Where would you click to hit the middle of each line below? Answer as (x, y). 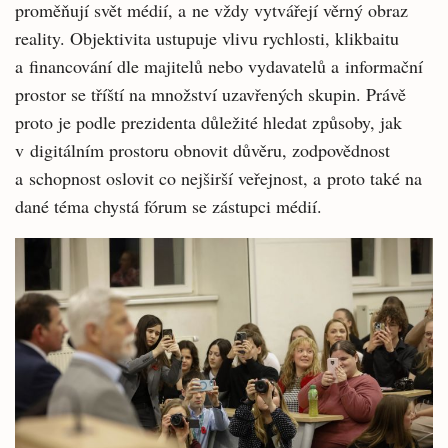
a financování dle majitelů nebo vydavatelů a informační (219, 66)
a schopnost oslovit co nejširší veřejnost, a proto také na (218, 178)
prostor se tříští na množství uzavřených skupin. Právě (210, 94)
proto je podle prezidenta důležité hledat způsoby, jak (208, 122)
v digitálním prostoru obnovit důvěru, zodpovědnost (202, 150)
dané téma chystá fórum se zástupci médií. (168, 206)
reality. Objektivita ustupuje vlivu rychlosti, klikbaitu (207, 38)
